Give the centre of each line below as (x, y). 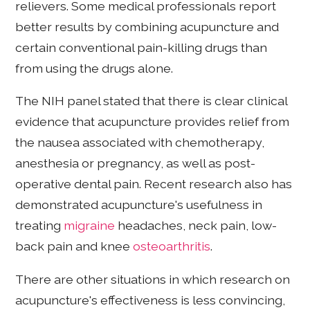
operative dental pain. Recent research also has (154, 184)
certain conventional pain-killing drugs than (142, 47)
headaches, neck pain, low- (196, 226)
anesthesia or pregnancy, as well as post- (136, 163)
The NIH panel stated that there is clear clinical (152, 101)
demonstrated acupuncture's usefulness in (139, 205)
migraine (90, 226)
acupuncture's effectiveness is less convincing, (151, 300)
